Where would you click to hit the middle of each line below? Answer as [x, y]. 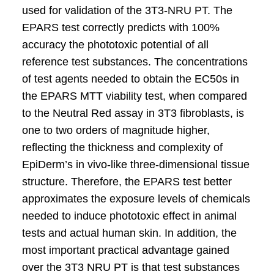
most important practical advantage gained [125, 250]
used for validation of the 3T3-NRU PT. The [127, 10]
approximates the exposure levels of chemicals [136, 199]
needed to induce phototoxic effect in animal [129, 216]
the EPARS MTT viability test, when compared [134, 96]
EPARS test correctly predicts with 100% [120, 28]
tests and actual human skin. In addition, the [129, 233]
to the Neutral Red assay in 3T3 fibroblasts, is [133, 113]
